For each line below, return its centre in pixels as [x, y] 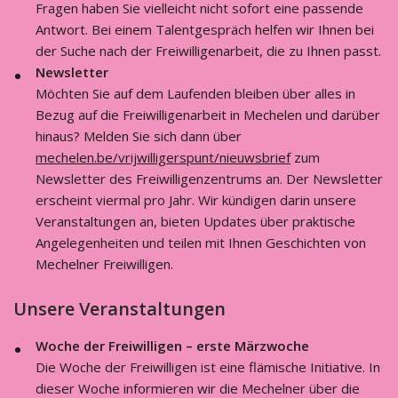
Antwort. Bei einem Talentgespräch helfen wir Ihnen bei [205, 29]
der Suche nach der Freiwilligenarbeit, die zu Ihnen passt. [208, 51]
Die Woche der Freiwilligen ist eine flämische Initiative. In [208, 367]
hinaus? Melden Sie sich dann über [139, 136]
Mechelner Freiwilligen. [104, 264]
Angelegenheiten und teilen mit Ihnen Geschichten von [201, 243]
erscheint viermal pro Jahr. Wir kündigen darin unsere [196, 200]
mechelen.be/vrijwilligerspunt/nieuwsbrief [163, 157]
